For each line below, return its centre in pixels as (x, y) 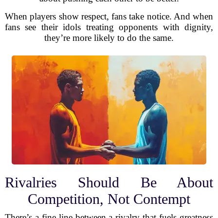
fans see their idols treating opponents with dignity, (109, 27)
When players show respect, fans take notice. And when (109, 16)
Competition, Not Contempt (109, 199)
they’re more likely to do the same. (109, 38)
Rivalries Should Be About (109, 182)
